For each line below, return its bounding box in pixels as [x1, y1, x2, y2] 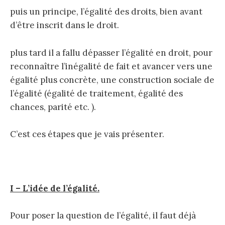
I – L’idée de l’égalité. [10, 183, 99, 194]
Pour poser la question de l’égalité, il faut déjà [10, 210, 196, 221]
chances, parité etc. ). [10, 101, 96, 113]
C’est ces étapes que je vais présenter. [10, 128, 164, 140]
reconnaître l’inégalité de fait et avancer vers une [10, 60, 212, 72]
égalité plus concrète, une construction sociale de [10, 74, 214, 85]
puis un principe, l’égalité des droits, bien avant [10, 6, 202, 18]
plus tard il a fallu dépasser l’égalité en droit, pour [10, 47, 212, 58]
